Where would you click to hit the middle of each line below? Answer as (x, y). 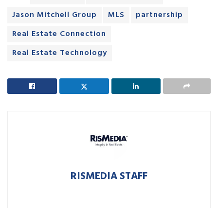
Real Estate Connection (59, 34)
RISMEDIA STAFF (109, 177)
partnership (159, 15)
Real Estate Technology (60, 53)
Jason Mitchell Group (54, 15)
